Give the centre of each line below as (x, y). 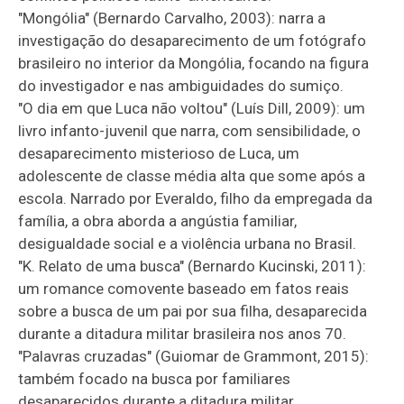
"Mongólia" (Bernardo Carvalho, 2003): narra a (172, 18)
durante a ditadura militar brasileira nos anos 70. (183, 333)
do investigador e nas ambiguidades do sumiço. (181, 85)
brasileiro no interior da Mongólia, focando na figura (194, 63)
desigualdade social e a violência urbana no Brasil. (188, 243)
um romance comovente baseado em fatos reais (184, 288)
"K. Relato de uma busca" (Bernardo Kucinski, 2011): (193, 266)
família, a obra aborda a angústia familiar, (158, 220)
